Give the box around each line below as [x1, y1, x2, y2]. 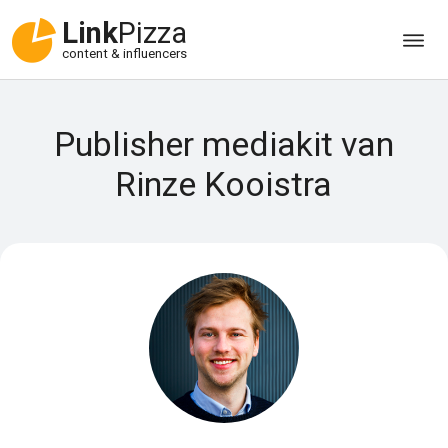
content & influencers [62, 46, 187, 62]
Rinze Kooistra [115, 164, 333, 204]
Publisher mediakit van [53, 124, 394, 164]
